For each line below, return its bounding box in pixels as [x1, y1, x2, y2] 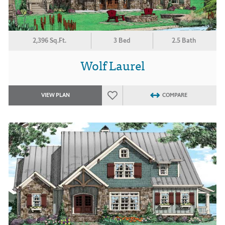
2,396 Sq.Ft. [33, 36, 67, 45]
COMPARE [162, 91, 187, 99]
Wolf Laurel [80, 55, 145, 75]
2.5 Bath [172, 36, 196, 45]
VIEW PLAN [41, 91, 70, 99]
